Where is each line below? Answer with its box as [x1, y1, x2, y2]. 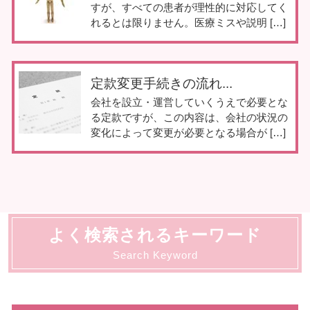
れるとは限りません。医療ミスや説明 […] [91, 16, 286, 28]
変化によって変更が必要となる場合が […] [91, 127, 286, 139]
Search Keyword [112, 249, 198, 262]
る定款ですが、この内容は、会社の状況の [91, 111, 288, 124]
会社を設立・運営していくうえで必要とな [91, 96, 288, 109]
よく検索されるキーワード [48, 225, 262, 244]
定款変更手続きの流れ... [91, 76, 232, 91]
